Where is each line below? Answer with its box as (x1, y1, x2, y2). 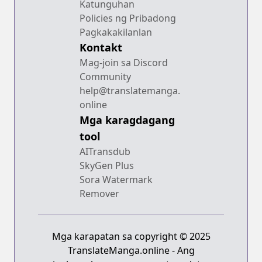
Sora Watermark (80, 173, 153, 186)
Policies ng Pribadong (80, 11, 176, 25)
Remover (80, 187, 119, 200)
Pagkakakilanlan (80, 25, 152, 39)
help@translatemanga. (80, 84, 180, 97)
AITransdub (80, 144, 130, 158)
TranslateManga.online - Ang (67, 243, 195, 257)
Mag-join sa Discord (80, 56, 168, 69)
